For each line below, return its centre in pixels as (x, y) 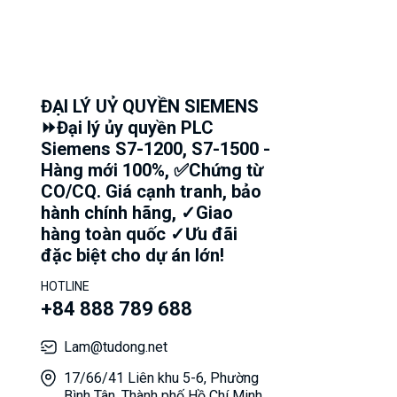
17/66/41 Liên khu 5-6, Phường (161, 378)
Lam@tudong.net (116, 346)
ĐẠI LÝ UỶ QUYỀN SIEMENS (150, 106)
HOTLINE (65, 286)
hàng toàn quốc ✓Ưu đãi (139, 234)
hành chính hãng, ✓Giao (137, 212)
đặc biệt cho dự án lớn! (132, 255)
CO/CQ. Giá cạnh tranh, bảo (151, 191)
